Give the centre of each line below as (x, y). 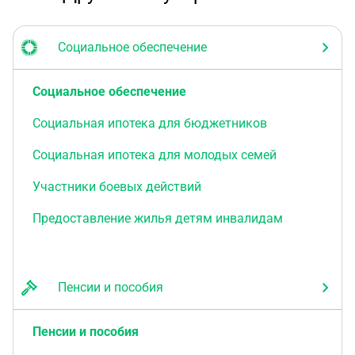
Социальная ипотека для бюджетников (150, 123)
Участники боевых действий (117, 187)
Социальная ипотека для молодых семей (155, 155)
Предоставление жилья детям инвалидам (158, 218)
